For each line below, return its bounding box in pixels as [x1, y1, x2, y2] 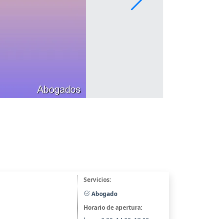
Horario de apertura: [83, 203, 142, 212]
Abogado [89, 189, 117, 198]
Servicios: [83, 175, 111, 184]
